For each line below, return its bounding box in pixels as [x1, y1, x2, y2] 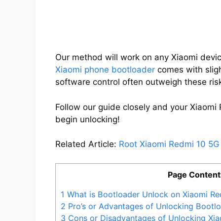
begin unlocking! [55, 114, 120, 124]
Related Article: [55, 139, 119, 149]
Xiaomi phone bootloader [55, 65, 155, 75]
